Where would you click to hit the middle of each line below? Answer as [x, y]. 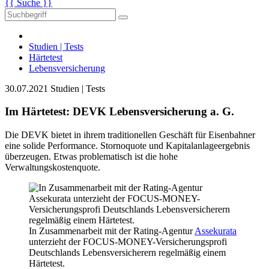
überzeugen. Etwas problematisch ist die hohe [91, 157]
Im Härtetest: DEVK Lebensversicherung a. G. [119, 112]
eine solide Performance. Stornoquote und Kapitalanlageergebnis [127, 146]
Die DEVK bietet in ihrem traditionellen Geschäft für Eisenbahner [130, 135]
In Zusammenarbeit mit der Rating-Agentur [112, 231]
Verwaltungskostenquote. [53, 168]
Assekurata [216, 231]
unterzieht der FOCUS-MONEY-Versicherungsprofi [128, 242]
